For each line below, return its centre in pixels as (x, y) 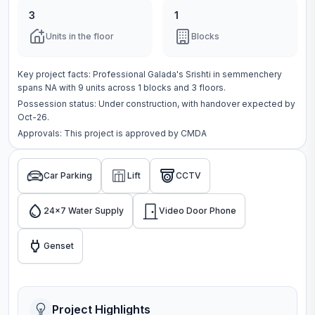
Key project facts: (55, 74)
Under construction (138, 104)
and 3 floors (199, 88)
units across (110, 88)
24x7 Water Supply (84, 211)
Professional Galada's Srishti (152, 74)
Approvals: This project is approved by (98, 133)
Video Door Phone (198, 211)
